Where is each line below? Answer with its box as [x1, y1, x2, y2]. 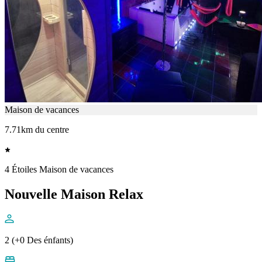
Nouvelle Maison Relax [5, 187, 143, 202]
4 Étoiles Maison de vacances [5, 164, 113, 175]
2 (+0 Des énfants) [5, 235, 73, 246]
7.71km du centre [5, 125, 69, 135]
